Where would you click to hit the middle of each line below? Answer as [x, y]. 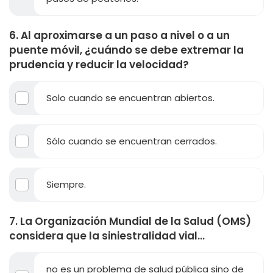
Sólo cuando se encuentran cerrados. [132, 141]
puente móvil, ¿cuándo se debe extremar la [126, 50]
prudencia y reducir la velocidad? [99, 64]
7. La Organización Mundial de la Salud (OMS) [130, 221]
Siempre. [66, 184]
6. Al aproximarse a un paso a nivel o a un [119, 35]
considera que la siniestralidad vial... [107, 236]
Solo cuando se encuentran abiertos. [130, 97]
